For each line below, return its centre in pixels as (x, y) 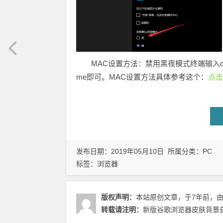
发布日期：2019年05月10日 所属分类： (139, 152)
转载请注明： (122, 210)
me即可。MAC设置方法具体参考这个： (142, 77)
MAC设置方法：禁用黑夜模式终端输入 (156, 64)
